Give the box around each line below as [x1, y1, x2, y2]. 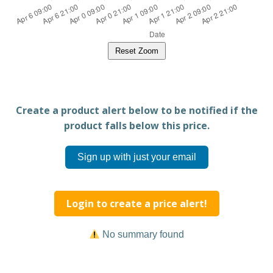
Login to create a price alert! [66, 197, 207, 210]
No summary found [100, 229, 185, 239]
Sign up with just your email [77, 152, 196, 162]
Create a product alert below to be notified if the [15, 104, 258, 117]
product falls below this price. [63, 119, 210, 132]
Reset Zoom [115, 46, 158, 55]
